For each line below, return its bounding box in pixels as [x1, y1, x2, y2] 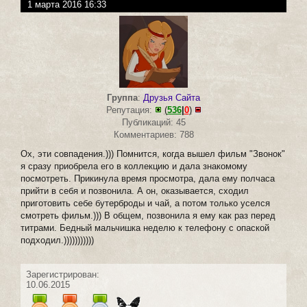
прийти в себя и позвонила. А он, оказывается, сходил [21, 185, 249, 196]
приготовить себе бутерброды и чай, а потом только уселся [21, 197, 270, 208]
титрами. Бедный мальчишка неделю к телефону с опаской [21, 222, 269, 233]
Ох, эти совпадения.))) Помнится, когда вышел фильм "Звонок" [21, 148, 285, 159]
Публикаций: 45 [121, 116, 186, 127]
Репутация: [106, 104, 155, 115]
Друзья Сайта [143, 92, 200, 103]
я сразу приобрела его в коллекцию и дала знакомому [21, 160, 247, 171]
